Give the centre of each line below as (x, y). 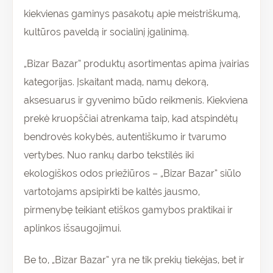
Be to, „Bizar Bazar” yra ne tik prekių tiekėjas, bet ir (134, 260)
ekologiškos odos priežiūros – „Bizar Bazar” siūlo (133, 173)
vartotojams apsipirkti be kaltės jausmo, (112, 191)
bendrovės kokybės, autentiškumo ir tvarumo (125, 136)
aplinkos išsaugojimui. (73, 228)
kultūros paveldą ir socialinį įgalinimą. (106, 32)
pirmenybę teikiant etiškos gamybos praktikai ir (128, 210)
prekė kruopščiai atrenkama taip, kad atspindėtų (131, 118)
